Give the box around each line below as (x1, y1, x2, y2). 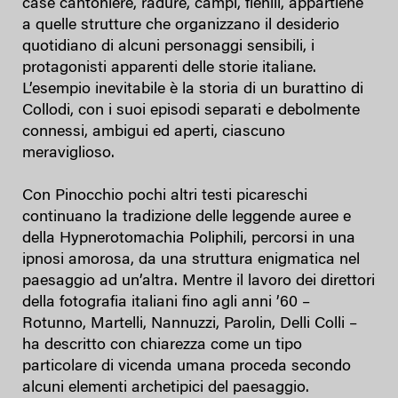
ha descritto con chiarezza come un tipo (22, 337, 302, 354)
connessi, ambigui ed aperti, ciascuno (22, 123, 285, 140)
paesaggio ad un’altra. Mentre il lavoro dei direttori (22, 273, 375, 290)
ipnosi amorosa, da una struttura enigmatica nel (22, 251, 360, 268)
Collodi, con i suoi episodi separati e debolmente (22, 102, 360, 119)
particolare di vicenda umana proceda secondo (22, 358, 351, 375)
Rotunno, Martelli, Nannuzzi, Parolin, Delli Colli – (22, 315, 357, 332)
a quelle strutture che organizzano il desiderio (22, 17, 339, 34)
